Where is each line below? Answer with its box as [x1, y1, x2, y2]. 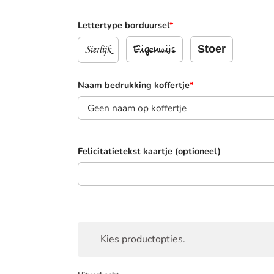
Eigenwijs [133, 44, 176, 57]
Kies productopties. [100, 232, 185, 246]
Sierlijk [85, 43, 111, 57]
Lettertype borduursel [78, 19, 169, 32]
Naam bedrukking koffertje [78, 79, 190, 92]
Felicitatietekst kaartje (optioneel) [78, 145, 221, 158]
